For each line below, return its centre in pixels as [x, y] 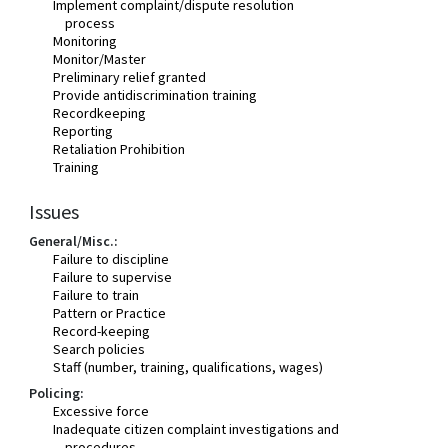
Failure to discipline [111, 259]
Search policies [99, 349]
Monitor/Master [100, 59]
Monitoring [85, 41]
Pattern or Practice [110, 313]
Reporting [83, 131]
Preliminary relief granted [130, 77]
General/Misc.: [74, 241]
